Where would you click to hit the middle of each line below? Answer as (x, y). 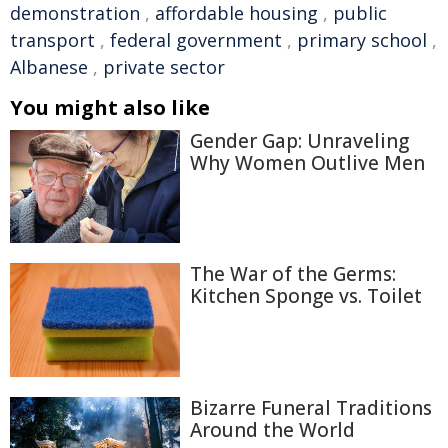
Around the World (272, 429)
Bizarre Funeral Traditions (311, 407)
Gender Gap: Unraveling (299, 141)
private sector (164, 67)
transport (52, 40)
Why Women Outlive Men (307, 163)
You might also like (110, 107)
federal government (196, 40)
